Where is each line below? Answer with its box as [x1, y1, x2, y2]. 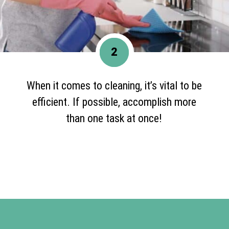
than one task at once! [66, 111, 163, 125]
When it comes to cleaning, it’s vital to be [26, 79, 202, 92]
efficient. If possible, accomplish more [32, 95, 196, 108]
